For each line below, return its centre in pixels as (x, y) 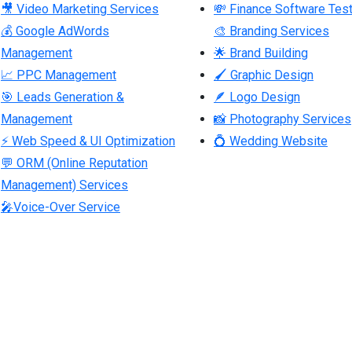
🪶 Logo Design (257, 97)
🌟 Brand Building (261, 53)
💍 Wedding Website (271, 141)
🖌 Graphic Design (264, 75)
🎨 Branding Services (271, 31)
